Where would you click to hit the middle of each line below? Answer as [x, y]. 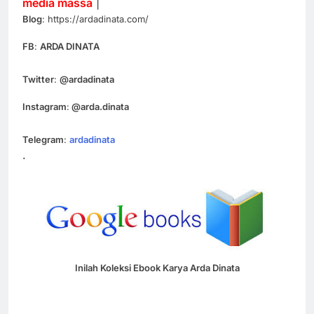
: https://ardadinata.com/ [95, 19]
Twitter [38, 80]
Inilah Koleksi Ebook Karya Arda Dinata [157, 268]
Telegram [43, 140]
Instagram [45, 107]
